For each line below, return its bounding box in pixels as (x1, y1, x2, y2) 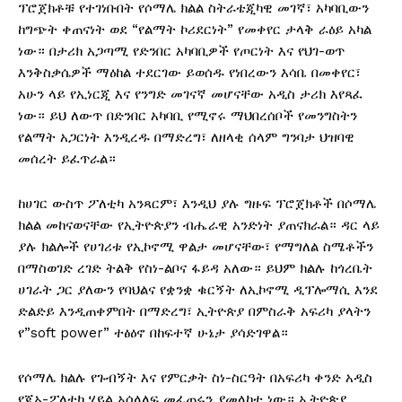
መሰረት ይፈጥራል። (18, 150, 116, 167)
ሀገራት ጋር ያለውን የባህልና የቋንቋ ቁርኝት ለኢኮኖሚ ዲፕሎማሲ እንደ (18, 281, 378, 298)
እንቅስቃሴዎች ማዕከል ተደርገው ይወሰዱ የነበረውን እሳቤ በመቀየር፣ (18, 64, 361, 81)
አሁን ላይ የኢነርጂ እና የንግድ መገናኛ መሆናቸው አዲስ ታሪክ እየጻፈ (18, 85, 363, 102)
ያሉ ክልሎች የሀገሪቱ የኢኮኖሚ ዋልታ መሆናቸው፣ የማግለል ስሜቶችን (18, 238, 373, 255)
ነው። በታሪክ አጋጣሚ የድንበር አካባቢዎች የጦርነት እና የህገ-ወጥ (18, 42, 345, 59)
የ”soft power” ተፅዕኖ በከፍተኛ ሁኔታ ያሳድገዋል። (18, 324, 288, 341)
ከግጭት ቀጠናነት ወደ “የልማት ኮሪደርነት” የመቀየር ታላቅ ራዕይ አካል (18, 21, 371, 38)
